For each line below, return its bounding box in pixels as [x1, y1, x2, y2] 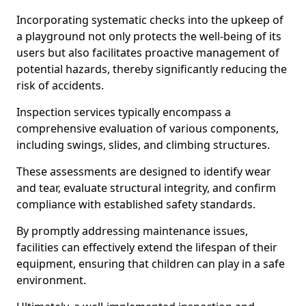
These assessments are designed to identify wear [16, 164, 271, 179]
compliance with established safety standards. [16, 197, 258, 212]
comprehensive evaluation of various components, [16, 121, 279, 136]
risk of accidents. [16, 78, 107, 93]
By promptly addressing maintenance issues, [16, 223, 248, 238]
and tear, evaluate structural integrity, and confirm [16, 180, 276, 195]
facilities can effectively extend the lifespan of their [16, 240, 277, 255]
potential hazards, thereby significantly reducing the [16, 61, 287, 76]
